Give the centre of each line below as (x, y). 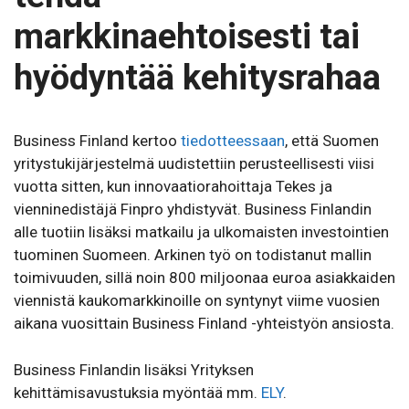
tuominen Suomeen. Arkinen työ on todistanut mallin (193, 255)
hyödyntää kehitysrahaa (197, 78)
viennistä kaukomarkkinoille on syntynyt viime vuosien (197, 301)
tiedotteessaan (233, 141)
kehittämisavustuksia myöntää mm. (137, 392)
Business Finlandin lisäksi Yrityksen (134, 369)
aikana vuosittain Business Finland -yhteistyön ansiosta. (204, 324)
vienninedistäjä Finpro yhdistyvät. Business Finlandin (193, 210)
